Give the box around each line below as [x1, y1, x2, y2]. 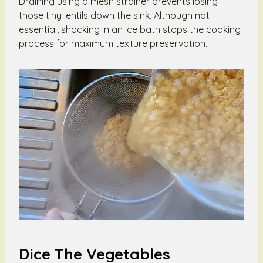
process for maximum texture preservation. [19, 37, 207, 49]
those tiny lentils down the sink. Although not [19, 9, 210, 21]
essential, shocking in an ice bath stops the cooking [19, 23, 241, 35]
